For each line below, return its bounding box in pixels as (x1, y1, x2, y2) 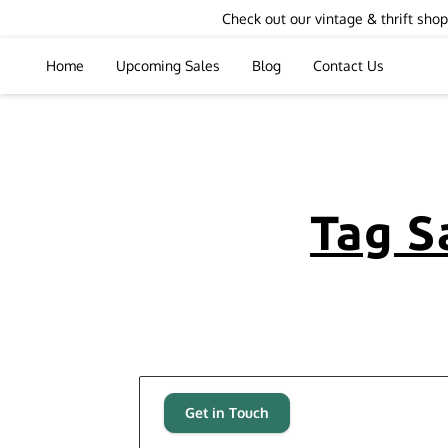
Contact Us (313, 57, 384, 75)
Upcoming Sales (116, 57, 220, 75)
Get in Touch (184, 404, 269, 422)
